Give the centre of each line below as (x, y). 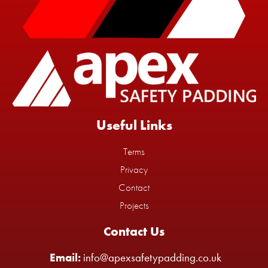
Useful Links (134, 125)
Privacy (134, 170)
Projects (134, 205)
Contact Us (134, 232)
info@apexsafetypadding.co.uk (151, 258)
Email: (65, 258)
